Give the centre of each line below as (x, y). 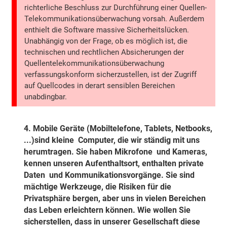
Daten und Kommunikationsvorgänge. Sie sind (109, 175)
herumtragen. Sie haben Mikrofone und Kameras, (116, 152)
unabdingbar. (46, 97)
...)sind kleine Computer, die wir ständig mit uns (112, 140)
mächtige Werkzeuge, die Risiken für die (98, 187)
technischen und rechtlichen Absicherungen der (104, 52)
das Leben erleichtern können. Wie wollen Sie (107, 210)
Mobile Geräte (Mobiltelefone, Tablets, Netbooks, (123, 129)
